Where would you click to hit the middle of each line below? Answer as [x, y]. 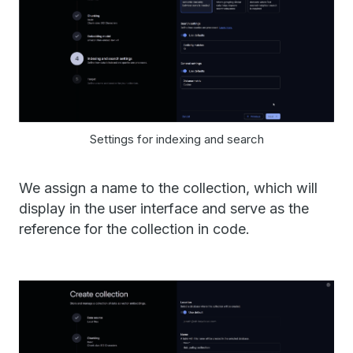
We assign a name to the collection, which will [168, 188]
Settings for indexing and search [176, 139]
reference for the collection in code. [134, 229]
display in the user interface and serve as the [164, 208]
